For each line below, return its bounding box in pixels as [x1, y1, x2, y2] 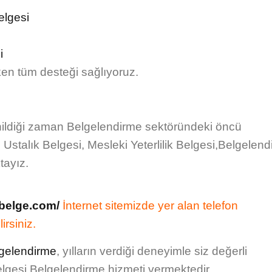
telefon [203, 199, 238, 212]
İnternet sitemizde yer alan [59, 199, 203, 212]
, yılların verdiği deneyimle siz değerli [56, 244, 247, 257]
